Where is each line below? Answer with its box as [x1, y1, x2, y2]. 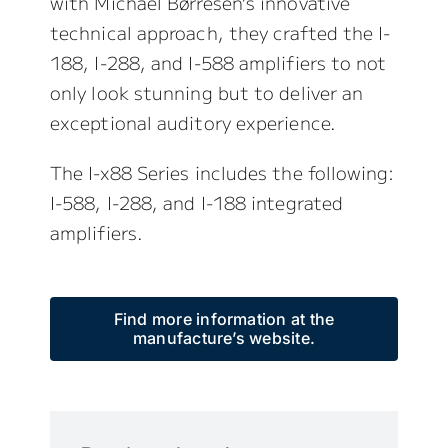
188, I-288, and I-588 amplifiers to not [49, 49, 387, 76]
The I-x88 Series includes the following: [49, 159, 395, 186]
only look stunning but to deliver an [49, 79, 364, 106]
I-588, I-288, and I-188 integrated [49, 189, 344, 216]
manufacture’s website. [132, 328, 316, 349]
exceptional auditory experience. [49, 109, 336, 136]
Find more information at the [113, 309, 335, 330]
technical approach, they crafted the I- [49, 19, 391, 46]
